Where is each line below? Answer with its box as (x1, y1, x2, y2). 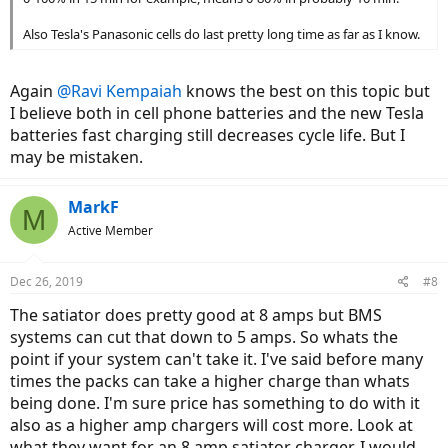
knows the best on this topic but (182, 80, 430, 103)
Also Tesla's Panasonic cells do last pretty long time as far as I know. (23, 25, 420, 44)
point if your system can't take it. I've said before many (10, 348, 423, 371)
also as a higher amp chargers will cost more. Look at (10, 414, 413, 437)
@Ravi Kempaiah (57, 80, 182, 103)
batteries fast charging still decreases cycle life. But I (10, 124, 405, 147)
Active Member (68, 222, 153, 240)
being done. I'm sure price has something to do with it (10, 392, 420, 415)
